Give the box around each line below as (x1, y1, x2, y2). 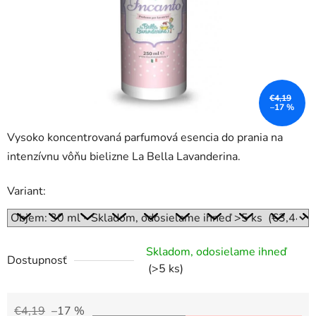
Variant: (7, 183, 46, 200)
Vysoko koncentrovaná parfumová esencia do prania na (7, 130, 283, 146)
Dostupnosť (7, 253, 67, 269)
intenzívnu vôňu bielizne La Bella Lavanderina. (7, 149, 243, 165)
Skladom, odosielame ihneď (146, 244, 286, 260)
